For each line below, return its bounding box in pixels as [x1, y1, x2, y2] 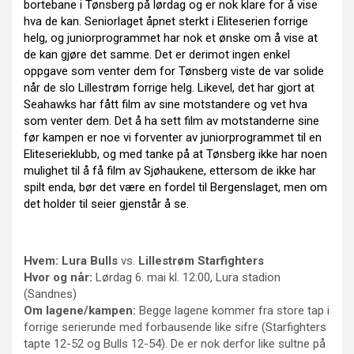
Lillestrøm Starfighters [138, 253, 264, 268]
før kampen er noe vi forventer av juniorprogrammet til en [24, 130, 322, 145]
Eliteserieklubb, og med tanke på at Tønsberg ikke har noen [24, 146, 327, 161]
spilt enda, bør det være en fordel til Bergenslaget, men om [24, 179, 327, 194]
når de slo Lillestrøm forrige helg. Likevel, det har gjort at [24, 80, 314, 95]
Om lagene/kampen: [24, 303, 139, 318]
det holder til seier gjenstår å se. [24, 196, 192, 211]
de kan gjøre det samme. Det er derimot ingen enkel [24, 47, 290, 62]
